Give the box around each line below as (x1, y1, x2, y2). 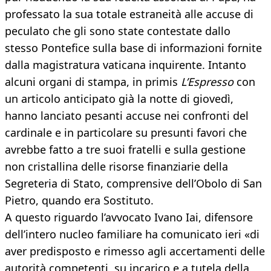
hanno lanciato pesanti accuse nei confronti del (5, 108, 249, 123)
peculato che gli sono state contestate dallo (5, 24, 230, 39)
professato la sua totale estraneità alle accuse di (5, 7, 253, 22)
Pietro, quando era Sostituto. (5, 193, 154, 208)
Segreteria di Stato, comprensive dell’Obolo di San (5, 176, 262, 191)
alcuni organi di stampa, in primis (5, 74, 181, 90)
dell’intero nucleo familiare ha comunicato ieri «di (5, 227, 260, 242)
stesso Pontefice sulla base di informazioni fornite (5, 41, 262, 56)
